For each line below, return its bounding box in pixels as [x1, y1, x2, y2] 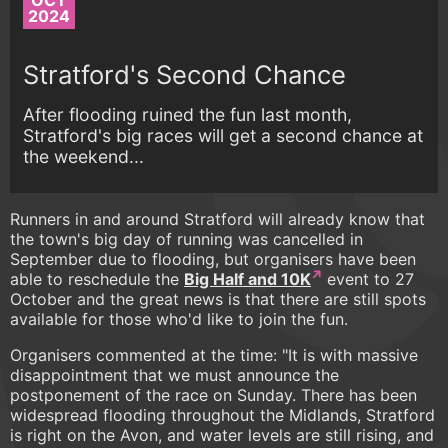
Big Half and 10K [184, 269, 311, 290]
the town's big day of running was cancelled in [10, 229, 363, 250]
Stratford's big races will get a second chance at [23, 124, 424, 146]
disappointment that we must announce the [10, 365, 339, 386]
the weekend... [23, 145, 145, 167]
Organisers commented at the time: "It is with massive [10, 345, 418, 366]
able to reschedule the [10, 269, 184, 290]
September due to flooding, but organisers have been [10, 249, 416, 270]
